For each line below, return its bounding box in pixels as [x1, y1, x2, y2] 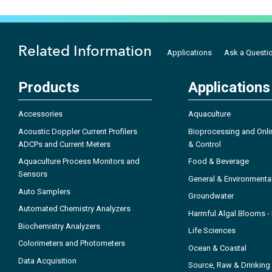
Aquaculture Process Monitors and [18, 157, 140, 166]
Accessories [18, 109, 63, 119]
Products [18, 79, 80, 97]
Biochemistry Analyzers [18, 221, 100, 231]
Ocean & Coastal [188, 243, 246, 253]
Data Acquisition [18, 256, 76, 265]
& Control [188, 139, 221, 149]
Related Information [18, 42, 152, 60]
